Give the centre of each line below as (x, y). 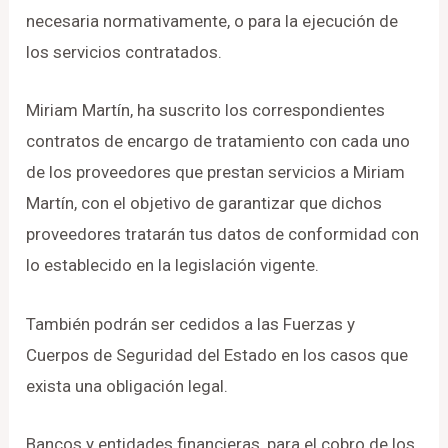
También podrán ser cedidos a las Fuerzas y (191, 323)
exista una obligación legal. (127, 385)
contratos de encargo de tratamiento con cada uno (218, 141)
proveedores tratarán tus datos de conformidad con (223, 234)
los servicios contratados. (124, 52)
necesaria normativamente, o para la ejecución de (212, 21)
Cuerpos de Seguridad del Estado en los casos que (217, 354)
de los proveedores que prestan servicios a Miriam (216, 172)
